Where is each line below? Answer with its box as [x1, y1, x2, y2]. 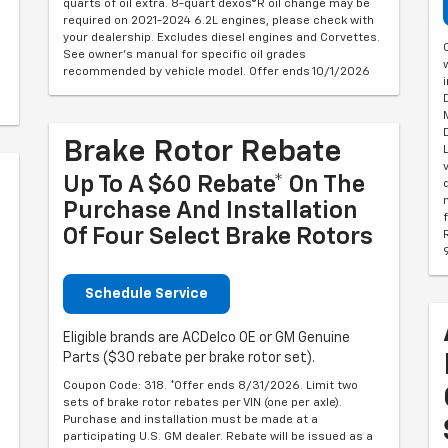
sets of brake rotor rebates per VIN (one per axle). [63, 397, 342, 409]
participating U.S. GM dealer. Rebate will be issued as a [63, 431, 373, 443]
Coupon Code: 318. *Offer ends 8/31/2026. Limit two [63, 380, 358, 392]
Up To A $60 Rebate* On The [63, 173, 365, 197]
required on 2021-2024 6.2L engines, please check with [63, 15, 374, 27]
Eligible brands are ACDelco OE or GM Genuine [63, 331, 350, 345]
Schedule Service [85, 287, 208, 301]
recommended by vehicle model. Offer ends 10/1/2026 [63, 66, 370, 78]
